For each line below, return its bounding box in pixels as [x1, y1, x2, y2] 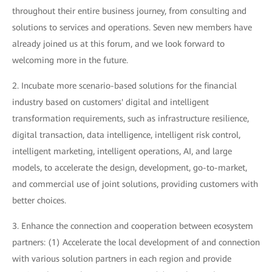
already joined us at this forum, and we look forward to [12, 38, 225, 49]
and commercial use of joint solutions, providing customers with [12, 178, 258, 189]
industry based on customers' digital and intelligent [12, 97, 209, 107]
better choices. [12, 195, 66, 205]
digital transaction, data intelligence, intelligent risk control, [12, 129, 240, 140]
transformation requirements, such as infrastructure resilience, [12, 113, 249, 123]
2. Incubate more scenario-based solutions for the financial [12, 80, 237, 90]
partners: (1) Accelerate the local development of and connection [12, 237, 260, 247]
